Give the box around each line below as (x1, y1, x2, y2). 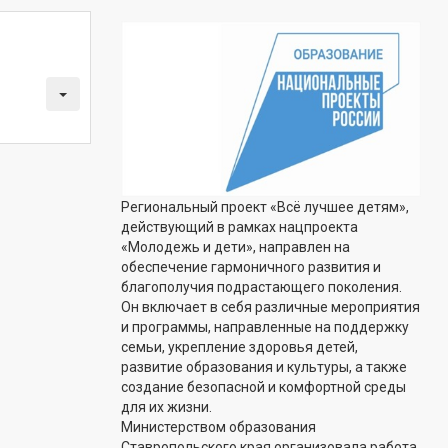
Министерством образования (121, 419, 316, 436)
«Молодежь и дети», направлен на (121, 239, 350, 256)
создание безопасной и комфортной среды (121, 379, 406, 396)
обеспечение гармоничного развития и (121, 259, 381, 276)
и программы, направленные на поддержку (121, 319, 409, 336)
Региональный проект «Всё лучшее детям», (121, 199, 409, 216)
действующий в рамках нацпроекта (121, 219, 358, 236)
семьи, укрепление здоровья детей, (121, 339, 358, 356)
